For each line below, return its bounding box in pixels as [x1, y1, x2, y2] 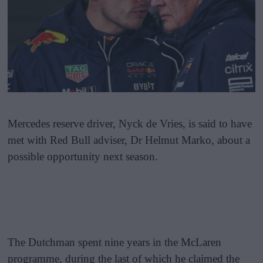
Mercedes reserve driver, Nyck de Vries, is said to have [8, 117, 252, 130]
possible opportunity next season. [8, 150, 159, 163]
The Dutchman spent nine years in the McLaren [8, 235, 222, 248]
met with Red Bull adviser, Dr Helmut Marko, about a [8, 133, 251, 146]
